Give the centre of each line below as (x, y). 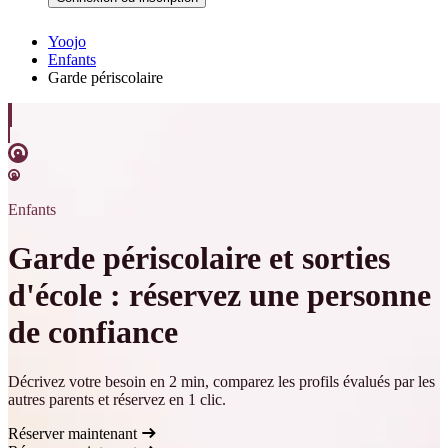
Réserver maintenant (74, 433)
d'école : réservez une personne (219, 295)
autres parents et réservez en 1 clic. (117, 399)
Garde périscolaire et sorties (199, 258)
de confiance (93, 332)
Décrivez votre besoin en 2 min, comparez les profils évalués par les (221, 381)
